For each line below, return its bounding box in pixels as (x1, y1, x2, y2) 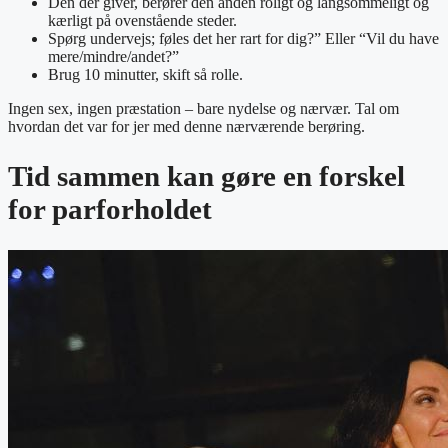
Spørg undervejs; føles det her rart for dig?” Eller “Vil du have (48, 29, 439, 47)
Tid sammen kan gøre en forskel (8, 159, 405, 192)
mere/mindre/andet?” (48, 47, 179, 65)
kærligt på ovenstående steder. (48, 11, 237, 29)
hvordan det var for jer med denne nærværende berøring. (8, 117, 365, 135)
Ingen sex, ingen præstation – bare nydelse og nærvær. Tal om (8, 99, 399, 117)
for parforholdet (8, 192, 212, 225)
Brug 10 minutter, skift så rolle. (48, 65, 243, 83)
